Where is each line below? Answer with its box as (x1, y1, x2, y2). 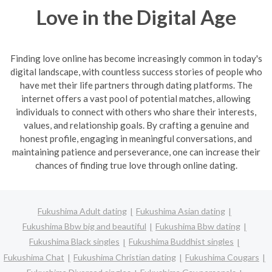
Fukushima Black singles (29, 236, 120, 247)
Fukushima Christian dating (73, 251, 176, 262)
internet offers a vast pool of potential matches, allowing (21, 93, 251, 104)
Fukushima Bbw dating (155, 220, 240, 231)
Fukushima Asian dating (136, 205, 225, 216)
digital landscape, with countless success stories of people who (10, 66, 262, 77)
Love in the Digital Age (36, 4, 236, 29)
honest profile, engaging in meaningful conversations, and (20, 133, 252, 144)
